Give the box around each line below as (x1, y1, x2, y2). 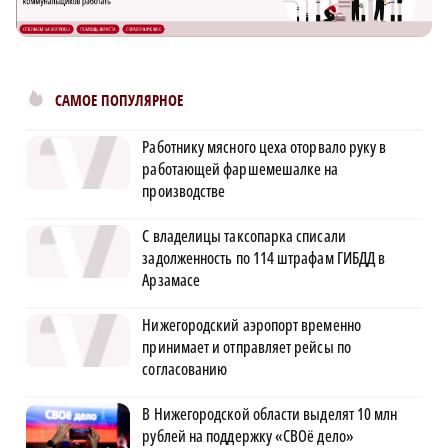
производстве (142, 179, 226, 202)
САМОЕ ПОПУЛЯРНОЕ (55, 89, 183, 111)
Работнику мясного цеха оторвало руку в (142, 135, 387, 158)
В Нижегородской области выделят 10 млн (142, 402, 398, 425)
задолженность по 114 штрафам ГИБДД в (142, 246, 386, 269)
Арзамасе (142, 268, 201, 291)
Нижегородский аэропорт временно (142, 313, 361, 336)
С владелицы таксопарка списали (142, 224, 346, 247)
